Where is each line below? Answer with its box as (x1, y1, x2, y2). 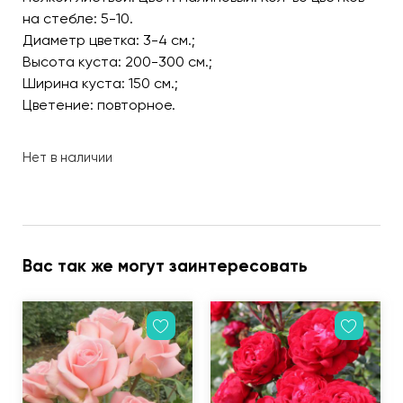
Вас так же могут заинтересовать (22, 255, 308, 277)
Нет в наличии (22, 148, 112, 166)
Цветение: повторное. (22, 96, 175, 114)
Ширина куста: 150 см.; (22, 75, 178, 93)
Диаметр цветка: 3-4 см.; (22, 31, 195, 49)
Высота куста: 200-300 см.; (22, 53, 212, 71)
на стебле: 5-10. (22, 10, 133, 28)
